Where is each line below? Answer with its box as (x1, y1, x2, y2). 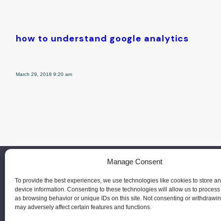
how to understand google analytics (16, 32, 189, 44)
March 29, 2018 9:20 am (16, 72, 72, 77)
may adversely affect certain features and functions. (15, 204, 151, 211)
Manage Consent (107, 157, 162, 166)
